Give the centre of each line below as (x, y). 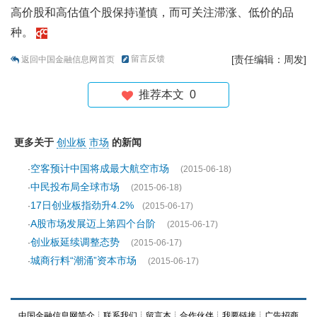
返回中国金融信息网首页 (68, 59)
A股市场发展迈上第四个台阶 (94, 224)
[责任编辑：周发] (269, 59)
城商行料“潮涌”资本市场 (85, 261)
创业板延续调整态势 (76, 242)
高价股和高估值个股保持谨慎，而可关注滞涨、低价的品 (152, 13)
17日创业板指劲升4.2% (82, 206)
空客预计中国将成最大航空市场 (101, 169)
